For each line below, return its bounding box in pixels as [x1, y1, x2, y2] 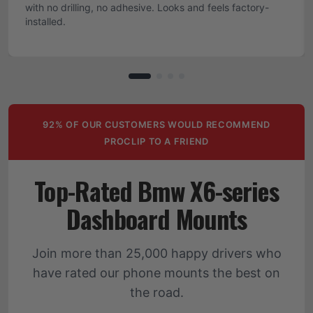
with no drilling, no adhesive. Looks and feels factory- [25, 1, 269, 13]
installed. [25, 15, 66, 27]
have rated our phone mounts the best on [33, 265, 280, 280]
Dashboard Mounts [66, 200, 247, 237]
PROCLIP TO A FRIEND [104, 136, 209, 147]
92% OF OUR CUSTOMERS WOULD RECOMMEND [43, 119, 270, 130]
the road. [129, 285, 184, 300]
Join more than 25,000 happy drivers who [31, 246, 282, 261]
